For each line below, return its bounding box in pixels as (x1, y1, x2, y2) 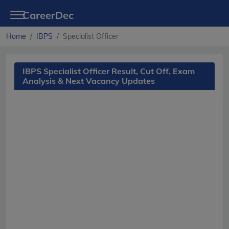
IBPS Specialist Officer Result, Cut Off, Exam (22, 66, 195, 76)
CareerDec (22, 9, 74, 21)
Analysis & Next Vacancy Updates (22, 76, 155, 86)
